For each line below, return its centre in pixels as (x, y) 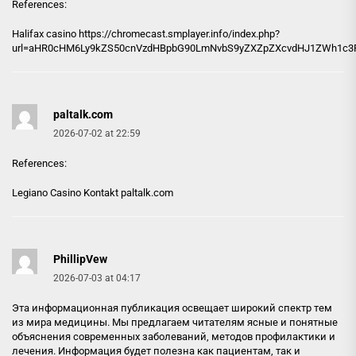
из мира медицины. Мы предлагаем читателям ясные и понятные (175, 322)
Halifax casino (45, 33)
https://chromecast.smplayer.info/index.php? (179, 33)
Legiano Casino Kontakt (66, 192)
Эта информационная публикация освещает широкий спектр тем (172, 308)
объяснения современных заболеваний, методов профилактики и (174, 336)
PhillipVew (80, 259)
